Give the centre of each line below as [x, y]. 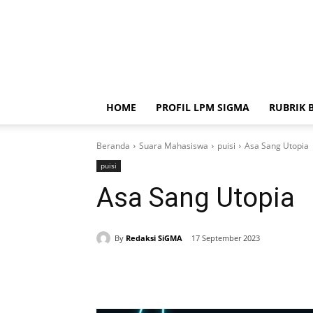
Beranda [113, 146]
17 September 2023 [226, 238]
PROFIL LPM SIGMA [203, 107]
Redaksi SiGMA [154, 238]
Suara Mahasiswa [174, 146]
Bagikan [145, 275]
